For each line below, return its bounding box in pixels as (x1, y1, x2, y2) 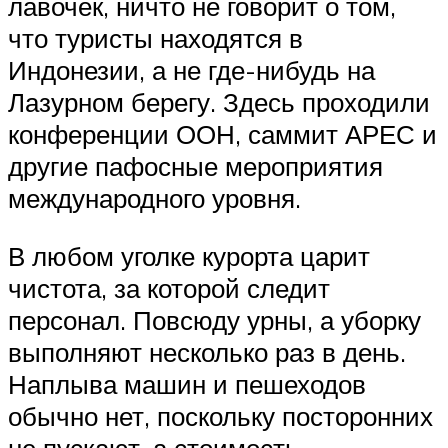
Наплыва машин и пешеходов (8, 367, 366, 400)
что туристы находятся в (8, 21, 303, 54)
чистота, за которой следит (8, 271, 330, 304)
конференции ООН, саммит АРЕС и (8, 117, 437, 150)
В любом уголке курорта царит (8, 239, 370, 272)
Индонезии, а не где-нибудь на (8, 53, 375, 86)
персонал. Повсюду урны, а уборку (8, 303, 421, 336)
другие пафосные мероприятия (8, 149, 383, 182)
